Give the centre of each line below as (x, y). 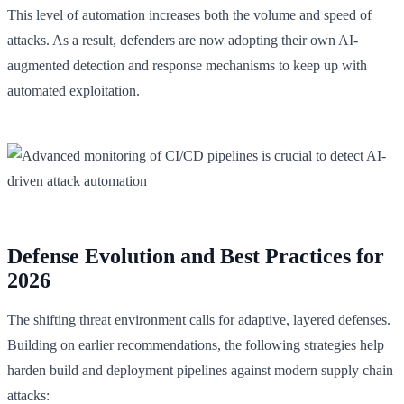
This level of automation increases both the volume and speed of (189, 14)
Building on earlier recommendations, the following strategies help (196, 344)
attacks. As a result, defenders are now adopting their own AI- (183, 40)
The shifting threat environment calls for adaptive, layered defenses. (199, 319)
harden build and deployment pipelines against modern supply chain (200, 370)
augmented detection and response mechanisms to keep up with (187, 65)
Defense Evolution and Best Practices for (196, 256)
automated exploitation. (73, 90)
